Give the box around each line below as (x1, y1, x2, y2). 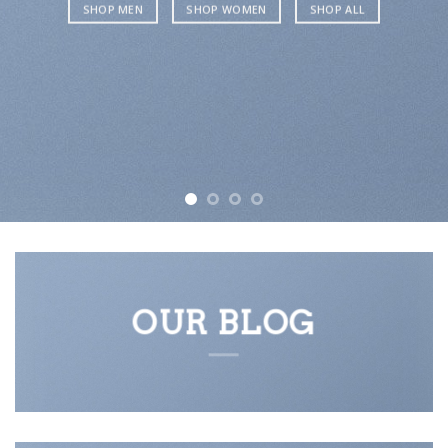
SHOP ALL (309, 2, 366, 17)
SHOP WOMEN (186, 2, 267, 17)
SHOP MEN (82, 2, 144, 17)
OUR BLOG (131, 303, 317, 343)
